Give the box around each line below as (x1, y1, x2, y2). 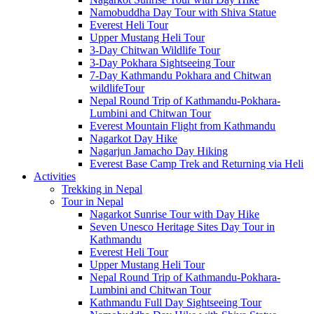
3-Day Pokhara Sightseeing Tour (90, 57, 235, 69)
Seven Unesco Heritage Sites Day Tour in (90, 221, 275, 233)
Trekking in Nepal (62, 183, 142, 195)
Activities (34, 170, 76, 182)
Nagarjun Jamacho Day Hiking (90, 145, 228, 157)
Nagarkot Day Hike (90, 132, 177, 144)
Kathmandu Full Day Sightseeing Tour (90, 296, 261, 308)
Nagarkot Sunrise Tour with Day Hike (90, 208, 259, 220)
